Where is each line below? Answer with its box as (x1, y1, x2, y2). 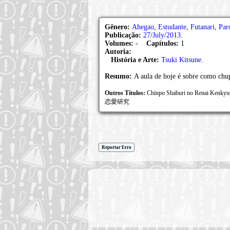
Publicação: (105, 31, 143, 39)
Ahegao (132, 23, 154, 31)
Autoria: (105, 48, 131, 55)
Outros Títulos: (105, 89, 147, 97)
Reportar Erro (102, 145, 131, 150)
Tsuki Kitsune (161, 56, 201, 64)
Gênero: (105, 23, 132, 31)
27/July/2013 (143, 31, 181, 39)
